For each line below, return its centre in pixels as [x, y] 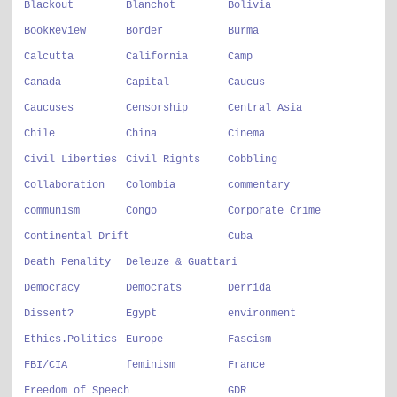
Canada [43, 82]
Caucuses [49, 108]
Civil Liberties [70, 160]
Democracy [52, 288]
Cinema [246, 134]
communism [52, 211]
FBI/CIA [46, 365]
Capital [148, 82]
